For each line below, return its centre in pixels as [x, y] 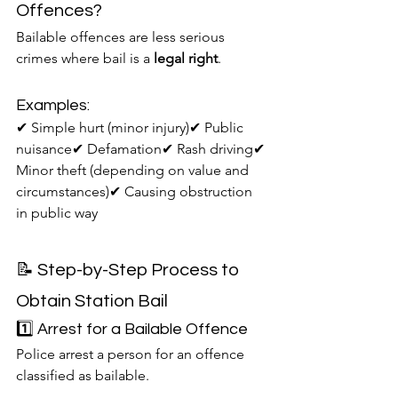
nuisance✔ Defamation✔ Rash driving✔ [142, 149]
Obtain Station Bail [92, 302]
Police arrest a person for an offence [132, 354]
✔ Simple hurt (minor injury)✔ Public [131, 128]
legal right [186, 59]
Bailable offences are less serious [122, 37]
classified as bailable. [83, 376]
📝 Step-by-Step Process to [129, 271]
